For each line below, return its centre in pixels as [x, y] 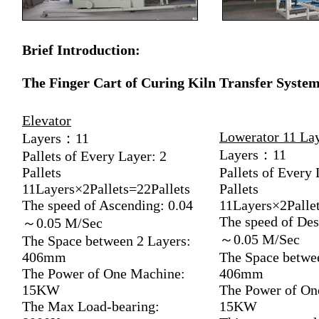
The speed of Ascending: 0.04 [108, 205]
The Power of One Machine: [104, 273]
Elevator [47, 120]
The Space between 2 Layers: [106, 241]
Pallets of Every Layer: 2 [94, 156]
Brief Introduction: [81, 50]
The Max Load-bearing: [91, 306]
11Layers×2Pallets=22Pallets [106, 189]
